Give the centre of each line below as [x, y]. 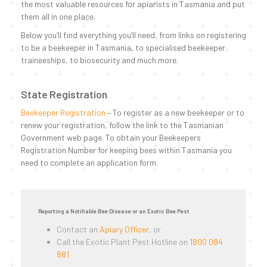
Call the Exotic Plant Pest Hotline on [123, 242]
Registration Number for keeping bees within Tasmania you [126, 150]
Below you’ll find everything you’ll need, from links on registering [133, 35]
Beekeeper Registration [63, 112]
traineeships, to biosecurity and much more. [100, 60]
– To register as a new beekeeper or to [175, 112]
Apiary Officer [124, 229]
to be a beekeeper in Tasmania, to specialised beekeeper [123, 47]
